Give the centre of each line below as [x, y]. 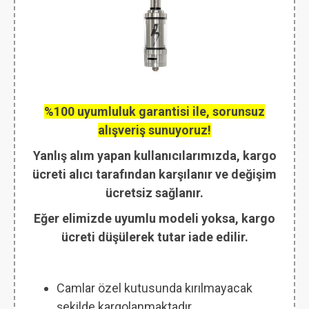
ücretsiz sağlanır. [154, 193]
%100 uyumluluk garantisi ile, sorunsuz [154, 112]
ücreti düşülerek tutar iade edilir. [154, 237]
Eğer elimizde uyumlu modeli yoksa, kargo [154, 219]
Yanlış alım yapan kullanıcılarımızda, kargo [154, 156]
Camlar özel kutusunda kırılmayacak [154, 288]
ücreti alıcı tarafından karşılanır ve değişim [154, 175]
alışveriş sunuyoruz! [154, 130]
